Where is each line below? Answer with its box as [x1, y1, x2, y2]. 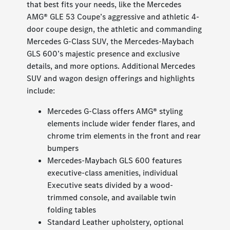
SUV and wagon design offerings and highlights [27, 73, 195, 84]
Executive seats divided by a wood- [47, 180, 174, 191]
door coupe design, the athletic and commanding [27, 24, 202, 35]
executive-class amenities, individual [47, 167, 178, 179]
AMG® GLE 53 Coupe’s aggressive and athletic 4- [27, 11, 200, 23]
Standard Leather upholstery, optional [47, 217, 184, 228]
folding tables [47, 204, 97, 216]
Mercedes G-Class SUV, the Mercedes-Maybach [27, 36, 195, 47]
